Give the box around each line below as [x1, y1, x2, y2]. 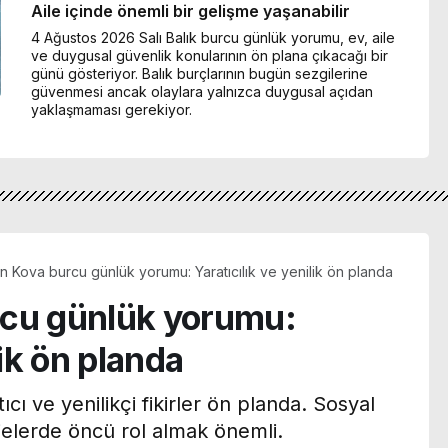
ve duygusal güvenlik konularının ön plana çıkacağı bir [31, 46, 389, 64]
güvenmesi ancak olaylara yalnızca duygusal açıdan [31, 82, 374, 100]
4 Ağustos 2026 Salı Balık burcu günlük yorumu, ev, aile [31, 28, 396, 46]
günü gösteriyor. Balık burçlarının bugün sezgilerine [31, 64, 369, 82]
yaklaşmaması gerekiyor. [31, 100, 193, 118]
